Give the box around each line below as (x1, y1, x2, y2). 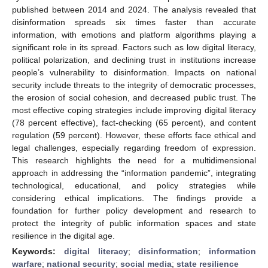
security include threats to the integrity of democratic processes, (12, 80, 256, 90)
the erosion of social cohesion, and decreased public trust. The (12, 92, 256, 102)
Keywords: (12, 246, 64, 256)
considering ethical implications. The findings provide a (12, 193, 256, 203)
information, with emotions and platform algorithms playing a (12, 29, 256, 39)
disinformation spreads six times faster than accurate (12, 17, 256, 27)
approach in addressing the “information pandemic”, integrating (12, 167, 256, 178)
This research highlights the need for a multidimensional (12, 155, 256, 165)
